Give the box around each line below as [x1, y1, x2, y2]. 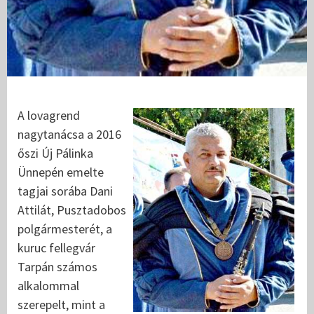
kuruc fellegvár [18, 240, 95, 257]
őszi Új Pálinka [18, 145, 93, 162]
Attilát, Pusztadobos [18, 202, 126, 219]
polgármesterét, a [18, 221, 112, 238]
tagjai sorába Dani [18, 183, 113, 200]
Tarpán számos [18, 259, 97, 275]
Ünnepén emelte [18, 164, 104, 181]
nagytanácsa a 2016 [18, 126, 121, 143]
